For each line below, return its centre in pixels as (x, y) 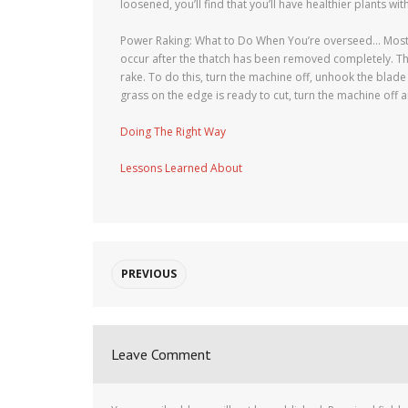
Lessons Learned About (181, 168)
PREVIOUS (149, 274)
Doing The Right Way (173, 132)
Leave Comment (161, 354)
